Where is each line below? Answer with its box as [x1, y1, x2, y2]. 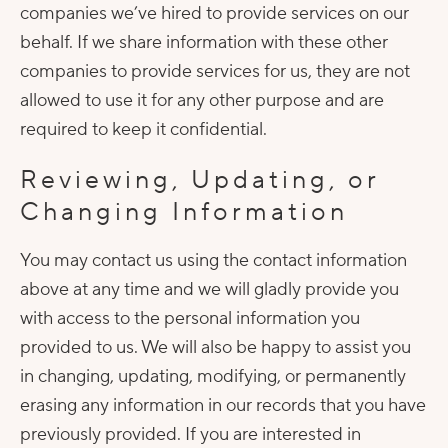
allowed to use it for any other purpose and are [20, 89, 384, 112]
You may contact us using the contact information [20, 249, 407, 272]
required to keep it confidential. [20, 118, 267, 141]
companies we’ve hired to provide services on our [20, 2, 409, 25]
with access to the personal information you [20, 307, 360, 330]
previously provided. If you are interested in [20, 423, 361, 446]
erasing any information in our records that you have [20, 394, 426, 417]
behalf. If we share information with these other [20, 31, 388, 54]
